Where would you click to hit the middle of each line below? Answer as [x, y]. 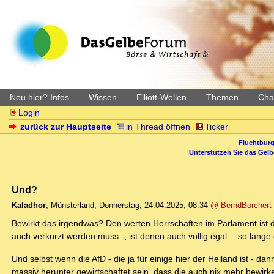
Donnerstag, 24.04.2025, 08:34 [154, 206]
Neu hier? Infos [39, 97]
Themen [222, 97]
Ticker [216, 127]
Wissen [103, 97]
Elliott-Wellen [161, 97]
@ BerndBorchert [241, 206]
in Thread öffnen [158, 127]
